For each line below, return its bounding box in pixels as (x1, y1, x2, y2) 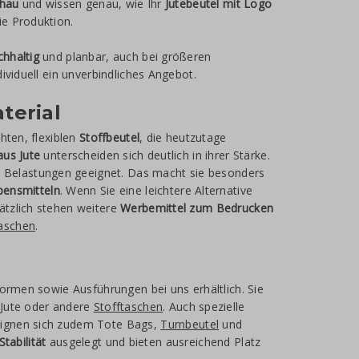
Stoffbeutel (79, 130, 140, 145)
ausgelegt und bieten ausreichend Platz (46, 334, 261, 349)
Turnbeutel (160, 317, 220, 332)
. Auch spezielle (163, 299, 245, 314)
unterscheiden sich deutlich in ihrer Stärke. (40, 147, 270, 163)
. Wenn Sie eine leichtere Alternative (59, 183, 253, 198)
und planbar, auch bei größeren (38, 49, 212, 64)
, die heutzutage (139, 130, 227, 145)
